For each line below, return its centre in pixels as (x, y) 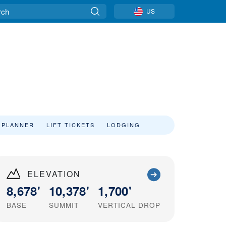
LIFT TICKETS (71, 125)
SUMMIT (64, 205)
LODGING (124, 125)
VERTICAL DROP (129, 205)
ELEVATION (54, 174)
